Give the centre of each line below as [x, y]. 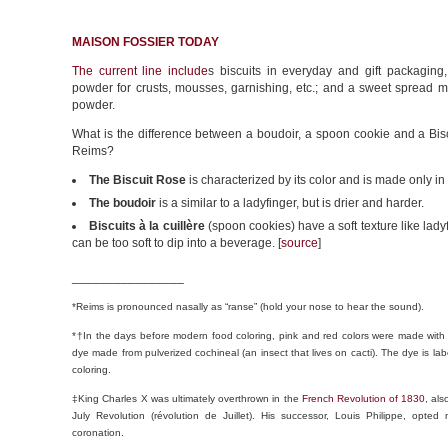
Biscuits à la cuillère [147, 226]
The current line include [140, 71]
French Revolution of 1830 [363, 398]
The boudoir [122, 203]
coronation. [98, 432]
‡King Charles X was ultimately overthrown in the [187, 398]
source [299, 243]
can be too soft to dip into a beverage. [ [176, 243]
